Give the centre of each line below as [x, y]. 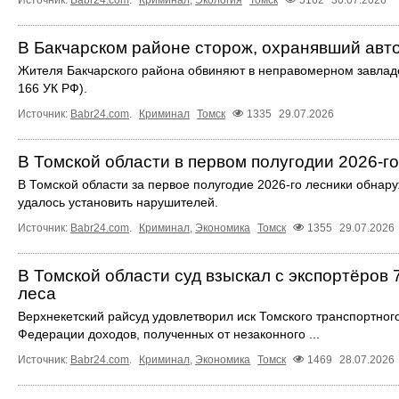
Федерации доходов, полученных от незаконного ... [169, 334]
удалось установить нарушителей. [118, 202]
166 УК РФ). [53, 88]
